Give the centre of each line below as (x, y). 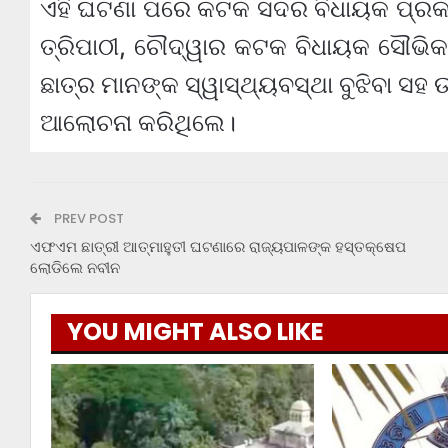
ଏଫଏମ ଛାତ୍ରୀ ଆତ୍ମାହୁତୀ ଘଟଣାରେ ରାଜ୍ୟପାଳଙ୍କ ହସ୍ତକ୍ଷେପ (217, 246)
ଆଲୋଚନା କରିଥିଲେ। (137, 122)
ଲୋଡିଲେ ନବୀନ (74, 267)
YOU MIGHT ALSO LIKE (195, 331)
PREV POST (87, 218)
